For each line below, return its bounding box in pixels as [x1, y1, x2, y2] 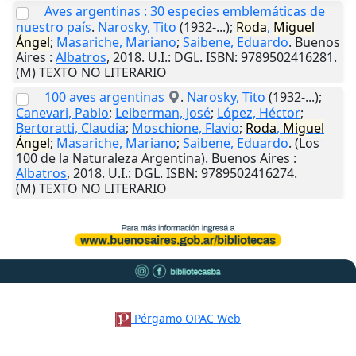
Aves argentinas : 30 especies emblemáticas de [44, 2, 325, 21]
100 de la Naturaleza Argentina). [16, 149, 211, 168]
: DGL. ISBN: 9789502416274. [128, 164, 297, 183]
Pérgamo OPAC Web [134, 310, 242, 326]
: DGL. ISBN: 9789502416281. [168, 48, 337, 67]
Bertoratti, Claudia [16, 119, 126, 137]
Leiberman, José [115, 104, 211, 122]
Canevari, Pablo [16, 104, 109, 122]
